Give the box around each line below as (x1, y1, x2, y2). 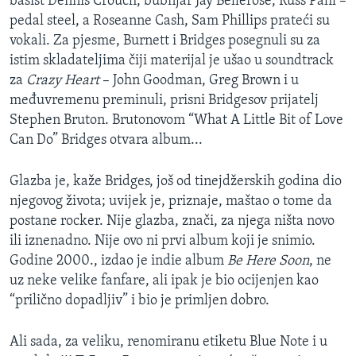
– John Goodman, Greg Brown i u (99, 73, 299, 89)
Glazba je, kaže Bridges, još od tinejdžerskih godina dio (10, 174, 342, 190)
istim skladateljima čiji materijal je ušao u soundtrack (10, 53, 334, 69)
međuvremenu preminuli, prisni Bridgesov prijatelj (10, 93, 319, 109)
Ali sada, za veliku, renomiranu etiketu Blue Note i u (10, 335, 327, 350)
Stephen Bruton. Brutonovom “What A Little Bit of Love (10, 113, 343, 129)
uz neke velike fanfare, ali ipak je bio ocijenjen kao (10, 273, 319, 289)
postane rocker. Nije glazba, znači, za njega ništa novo (10, 214, 335, 230)
